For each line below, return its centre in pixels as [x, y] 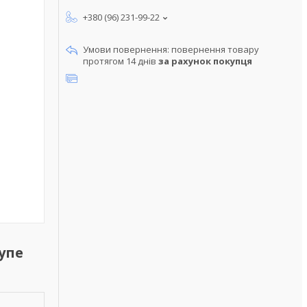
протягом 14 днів [121, 61]
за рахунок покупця [205, 61]
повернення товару [215, 49]
